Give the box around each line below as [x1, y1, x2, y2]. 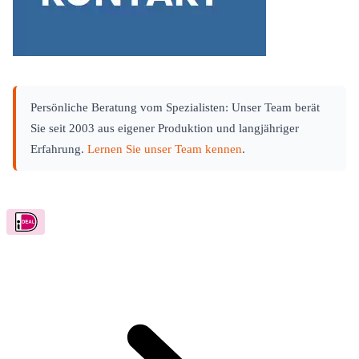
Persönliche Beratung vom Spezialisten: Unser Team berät [30, 100, 320, 114]
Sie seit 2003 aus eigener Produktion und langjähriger [30, 121, 299, 135]
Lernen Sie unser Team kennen [87, 142, 242, 155]
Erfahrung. [30, 142, 87, 155]
